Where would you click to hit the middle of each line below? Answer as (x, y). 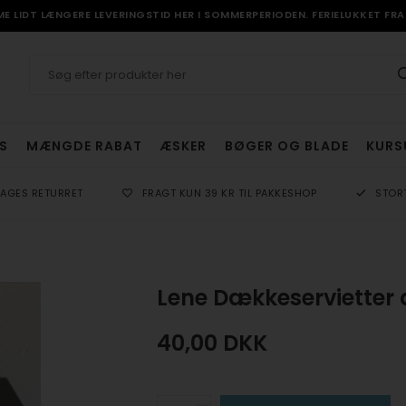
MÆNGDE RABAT (84, 146)
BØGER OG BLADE (286, 146)
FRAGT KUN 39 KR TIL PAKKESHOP (229, 193)
